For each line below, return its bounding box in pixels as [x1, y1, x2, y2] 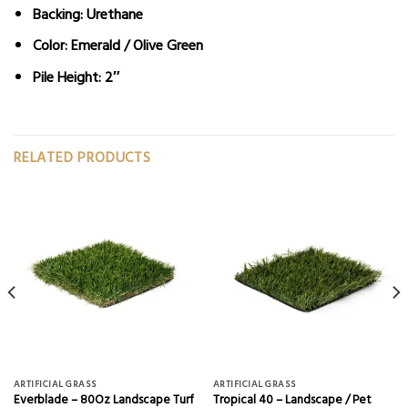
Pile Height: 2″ [32, 65, 120, 87]
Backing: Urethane [32, 2, 143, 25]
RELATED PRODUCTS [14, 147, 151, 168]
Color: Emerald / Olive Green [32, 34, 203, 56]
